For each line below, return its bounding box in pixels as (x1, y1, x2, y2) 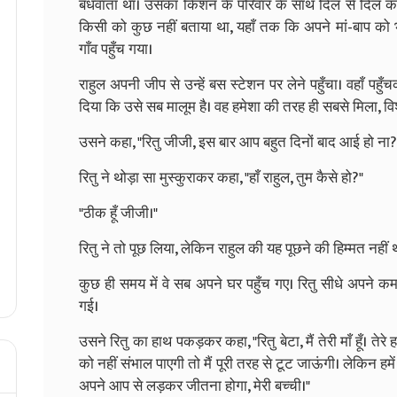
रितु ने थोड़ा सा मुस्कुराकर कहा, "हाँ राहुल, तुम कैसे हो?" (79, 165, 363, 191)
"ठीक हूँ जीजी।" (79, 200, 158, 226)
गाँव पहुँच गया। (79, 36, 152, 62)
